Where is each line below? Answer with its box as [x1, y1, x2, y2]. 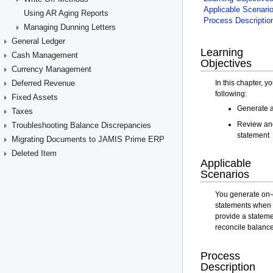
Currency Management [12, 65, 91, 74]
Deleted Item [12, 149, 57, 158]
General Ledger [12, 37, 65, 46]
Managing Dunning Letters [24, 23, 116, 32]
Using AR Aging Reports [24, 9, 108, 18]
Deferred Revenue [12, 79, 75, 88]
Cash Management [12, 51, 78, 60]
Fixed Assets [12, 93, 58, 102]
